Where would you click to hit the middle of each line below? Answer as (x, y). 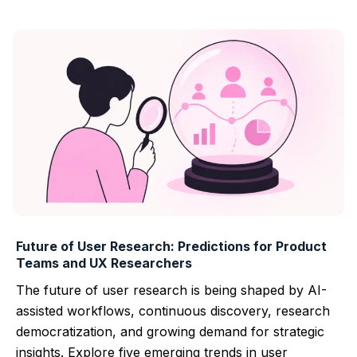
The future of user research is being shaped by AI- (171, 290)
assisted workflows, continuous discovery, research (173, 310)
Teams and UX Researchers (104, 263)
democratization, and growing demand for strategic (170, 331)
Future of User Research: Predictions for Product (171, 246)
